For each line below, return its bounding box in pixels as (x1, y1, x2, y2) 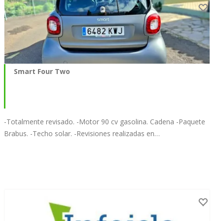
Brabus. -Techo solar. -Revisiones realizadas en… (4, 128, 160, 138)
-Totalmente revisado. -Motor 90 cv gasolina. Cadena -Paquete (4, 116, 205, 126)
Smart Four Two (14, 66, 70, 76)
